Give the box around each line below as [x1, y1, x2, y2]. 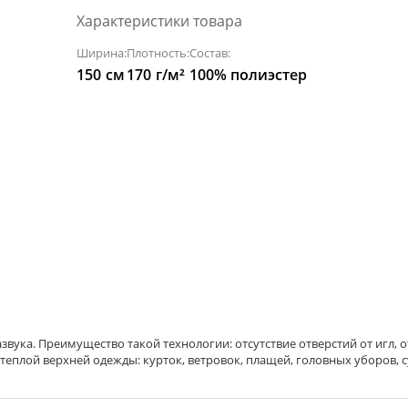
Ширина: [76, 45, 127, 61]
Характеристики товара [76, 11, 242, 31]
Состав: [189, 45, 230, 61]
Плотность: [127, 45, 189, 61]
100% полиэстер [189, 65, 307, 85]
